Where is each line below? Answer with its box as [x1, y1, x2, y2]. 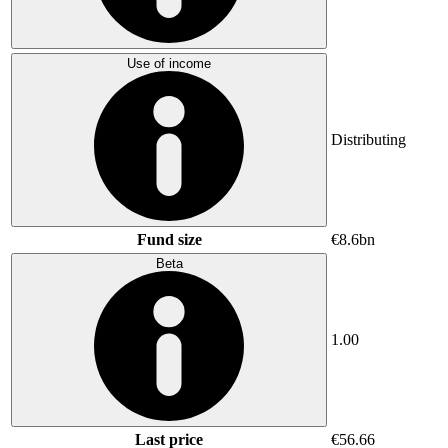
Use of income [127, 55, 211, 71]
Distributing [331, 130, 406, 148]
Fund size [136, 230, 202, 248]
